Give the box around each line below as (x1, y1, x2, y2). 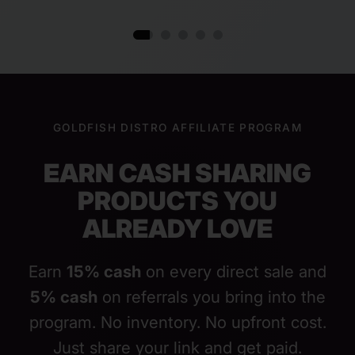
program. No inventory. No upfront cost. (29, 312, 326, 333)
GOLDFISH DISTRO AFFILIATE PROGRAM (53, 121, 302, 135)
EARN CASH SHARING (44, 157, 311, 189)
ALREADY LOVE (82, 212, 273, 244)
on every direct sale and (141, 261, 326, 282)
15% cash (67, 261, 141, 282)
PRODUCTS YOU (78, 185, 277, 216)
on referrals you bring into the (97, 287, 326, 307)
